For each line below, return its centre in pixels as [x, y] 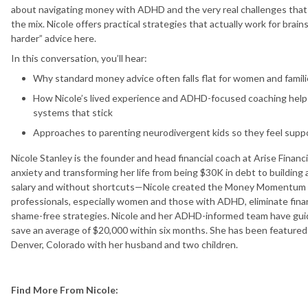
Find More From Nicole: [66, 289]
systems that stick [73, 112]
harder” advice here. [54, 38]
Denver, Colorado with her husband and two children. [124, 244]
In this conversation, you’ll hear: [79, 58]
